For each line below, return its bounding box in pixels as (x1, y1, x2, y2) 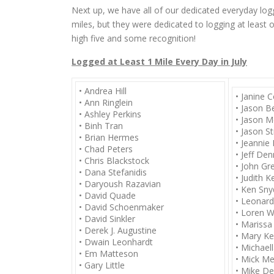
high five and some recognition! (72, 32, 196, 44)
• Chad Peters (79, 143, 133, 155)
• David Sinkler (79, 213, 135, 224)
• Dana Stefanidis (79, 166, 147, 178)
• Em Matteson (79, 248, 138, 259)
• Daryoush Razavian (79, 178, 161, 190)
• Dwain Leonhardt (79, 236, 153, 248)
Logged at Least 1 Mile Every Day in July (72, 56, 247, 67)
